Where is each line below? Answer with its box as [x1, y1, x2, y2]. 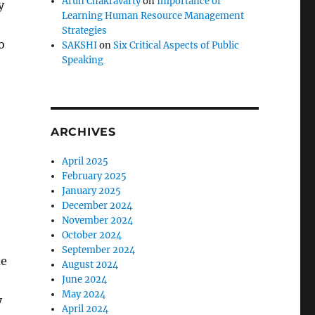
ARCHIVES [50, 125, 116, 139]
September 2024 [62, 244, 136, 256]
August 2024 [62, 259, 119, 271]
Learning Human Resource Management [62, 10, 245, 22]
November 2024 [62, 214, 134, 226]
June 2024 [62, 274, 108, 285]
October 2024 [62, 229, 122, 241]
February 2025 [62, 170, 127, 182]
